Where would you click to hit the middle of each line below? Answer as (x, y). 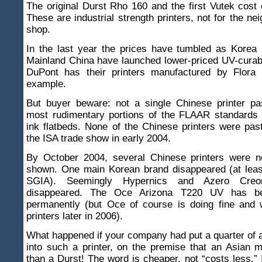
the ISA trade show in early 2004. (99, 139)
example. (46, 84)
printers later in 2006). (75, 216)
